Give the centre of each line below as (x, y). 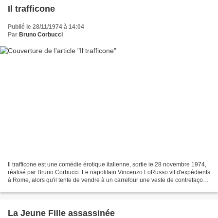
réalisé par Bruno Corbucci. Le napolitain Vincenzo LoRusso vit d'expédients (109, 173)
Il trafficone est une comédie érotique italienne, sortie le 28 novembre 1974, (107, 165)
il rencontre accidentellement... (48, 188)
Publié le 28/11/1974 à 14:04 (46, 27)
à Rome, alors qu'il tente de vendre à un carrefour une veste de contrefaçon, (108, 180)
